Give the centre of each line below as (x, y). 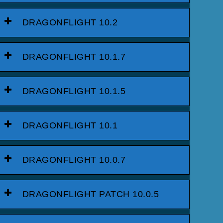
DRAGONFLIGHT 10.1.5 (74, 91)
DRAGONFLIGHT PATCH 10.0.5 (91, 194)
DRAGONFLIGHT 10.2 (70, 22)
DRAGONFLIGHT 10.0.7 (74, 160)
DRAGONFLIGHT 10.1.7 (74, 56)
